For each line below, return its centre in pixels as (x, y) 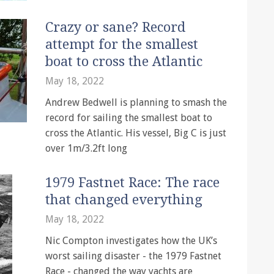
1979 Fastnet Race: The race (132, 183)
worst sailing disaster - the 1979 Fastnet (133, 256)
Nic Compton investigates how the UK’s (131, 241)
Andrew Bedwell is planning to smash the (136, 102)
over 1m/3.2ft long (86, 148)
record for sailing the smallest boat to (129, 118)
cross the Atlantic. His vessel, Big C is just (136, 133)
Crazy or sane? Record (115, 27)
